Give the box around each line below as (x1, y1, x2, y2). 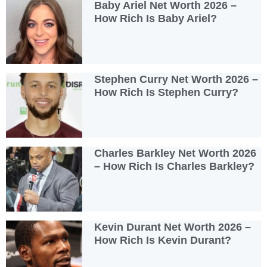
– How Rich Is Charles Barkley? (94, 160, 255, 172)
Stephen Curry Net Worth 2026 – (94, 73, 259, 85)
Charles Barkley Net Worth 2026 (94, 147, 257, 159)
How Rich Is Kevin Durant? (94, 234, 232, 246)
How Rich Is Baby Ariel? (94, 12, 218, 24)
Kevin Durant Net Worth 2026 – (94, 221, 252, 233)
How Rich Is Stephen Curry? (94, 86, 239, 98)
